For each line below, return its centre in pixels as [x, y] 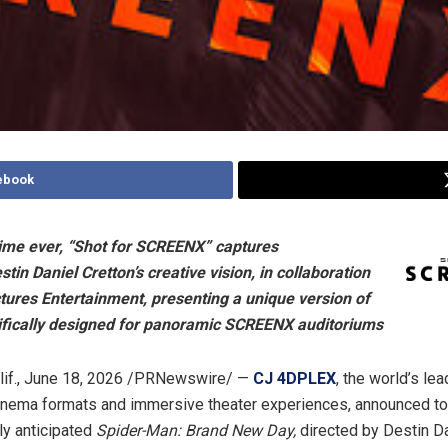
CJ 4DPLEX [294, 379]
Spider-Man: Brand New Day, [198, 431]
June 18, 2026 [73, 379]
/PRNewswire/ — [188, 379]
